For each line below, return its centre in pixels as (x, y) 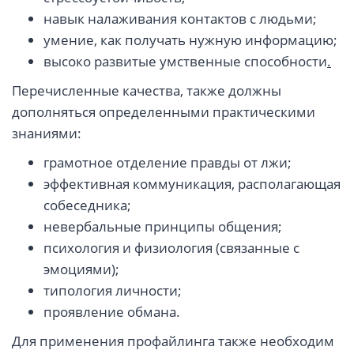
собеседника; (87, 205)
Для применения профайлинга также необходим (173, 341)
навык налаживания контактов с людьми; (180, 19)
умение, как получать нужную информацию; (190, 40)
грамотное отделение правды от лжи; (168, 163)
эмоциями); (81, 269)
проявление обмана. (112, 312)
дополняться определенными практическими (164, 112)
